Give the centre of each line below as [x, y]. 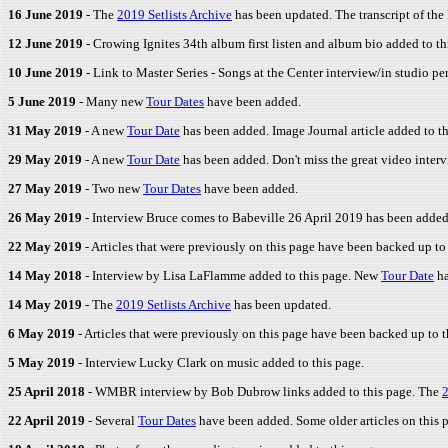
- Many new [112, 101]
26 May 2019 [46, 217]
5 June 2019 [43, 101]
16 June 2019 [47, 14]
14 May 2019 [46, 304]
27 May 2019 [46, 188]
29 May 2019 [46, 159]
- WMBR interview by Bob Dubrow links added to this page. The [265, 391]
